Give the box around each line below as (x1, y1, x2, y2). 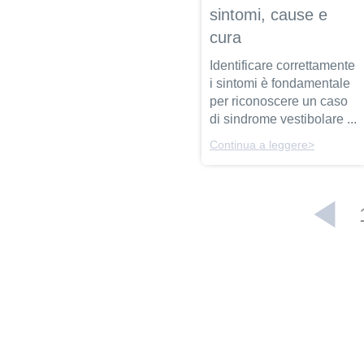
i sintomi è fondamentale (210, 76, 351, 91)
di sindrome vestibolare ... (210, 112, 357, 127)
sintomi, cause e (210, 6, 328, 24)
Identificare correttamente (210, 58, 356, 73)
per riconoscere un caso (210, 94, 349, 109)
